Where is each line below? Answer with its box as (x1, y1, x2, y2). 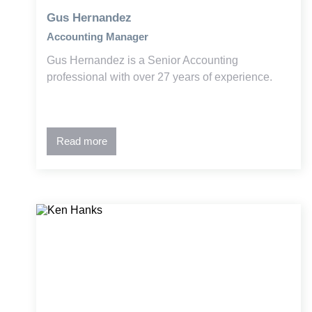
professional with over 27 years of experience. (47, 70, 273, 83)
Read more (56, 134, 107, 147)
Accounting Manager (47, 30, 149, 42)
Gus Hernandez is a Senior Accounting (47, 54, 239, 66)
